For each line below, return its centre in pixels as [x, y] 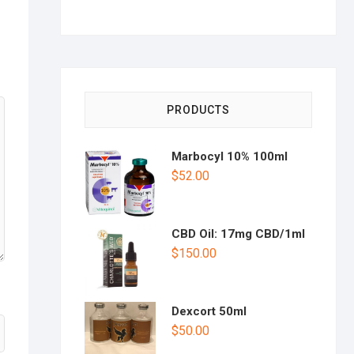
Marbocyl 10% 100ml [230, 156]
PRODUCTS [198, 110]
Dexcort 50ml [209, 311]
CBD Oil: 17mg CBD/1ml [238, 234]
